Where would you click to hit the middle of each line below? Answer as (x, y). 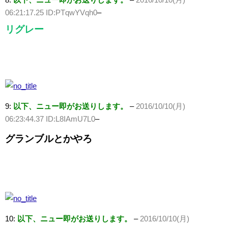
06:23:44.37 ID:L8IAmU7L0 (50, 119)
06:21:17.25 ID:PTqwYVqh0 (51, 13)
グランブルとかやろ (49, 139)
